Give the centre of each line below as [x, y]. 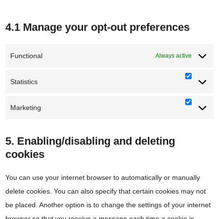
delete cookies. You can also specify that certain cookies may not [106, 191]
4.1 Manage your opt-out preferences [98, 27]
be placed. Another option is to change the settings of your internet [108, 205]
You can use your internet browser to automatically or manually [103, 178]
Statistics [24, 82]
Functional [27, 56]
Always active [173, 56]
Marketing [26, 108]
